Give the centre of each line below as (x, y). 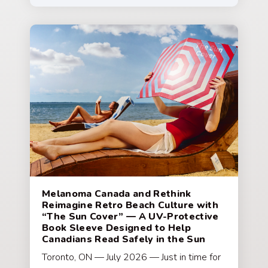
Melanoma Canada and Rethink (117, 194)
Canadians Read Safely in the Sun (124, 240)
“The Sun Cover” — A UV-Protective (130, 217)
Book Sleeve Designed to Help (116, 228)
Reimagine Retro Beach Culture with (130, 205)
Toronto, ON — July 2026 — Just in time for (131, 258)
